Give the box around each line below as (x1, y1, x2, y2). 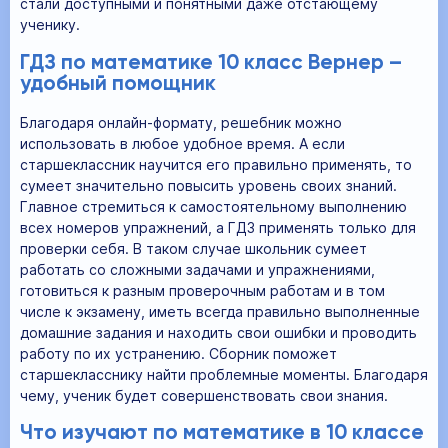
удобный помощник (20, 73, 216, 95)
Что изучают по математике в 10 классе (20, 423, 424, 445)
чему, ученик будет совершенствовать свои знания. (20, 386, 388, 404)
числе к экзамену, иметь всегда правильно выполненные (20, 302, 420, 320)
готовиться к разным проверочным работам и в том (20, 281, 385, 299)
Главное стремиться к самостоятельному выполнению (20, 197, 407, 215)
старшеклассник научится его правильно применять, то (20, 155, 412, 173)
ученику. (20, 16, 80, 34)
